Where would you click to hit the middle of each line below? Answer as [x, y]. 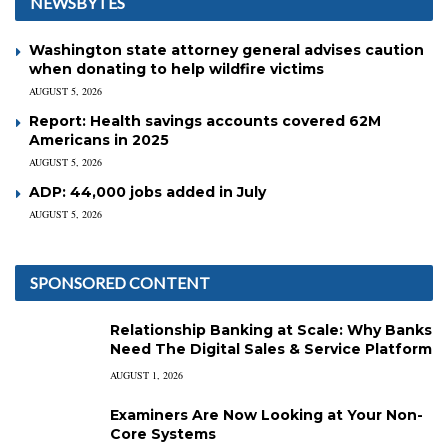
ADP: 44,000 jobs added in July [147, 192]
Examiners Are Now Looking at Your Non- [266, 415]
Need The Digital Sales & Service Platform [271, 349]
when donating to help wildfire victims [176, 69]
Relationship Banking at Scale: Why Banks [271, 330]
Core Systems [163, 434]
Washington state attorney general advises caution [226, 50]
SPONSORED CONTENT [120, 283]
